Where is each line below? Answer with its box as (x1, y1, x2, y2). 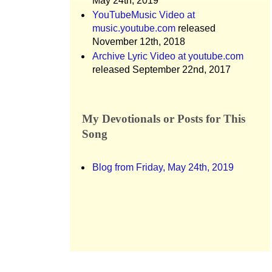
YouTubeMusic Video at (92, 10, 195, 20)
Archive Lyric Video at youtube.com (92, 51, 243, 61)
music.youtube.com (92, 23, 175, 33)
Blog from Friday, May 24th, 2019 (92, 162, 234, 172)
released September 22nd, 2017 (92, 64, 231, 75)
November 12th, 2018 (92, 36, 185, 47)
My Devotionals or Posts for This (82, 112, 245, 125)
